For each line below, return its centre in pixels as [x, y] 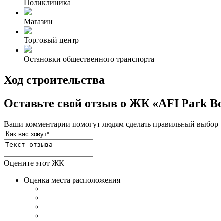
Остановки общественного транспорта [89, 59]
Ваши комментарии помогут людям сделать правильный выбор [111, 124]
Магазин [38, 22]
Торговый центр [51, 40]
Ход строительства [54, 80]
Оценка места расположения [72, 180]
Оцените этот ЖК [34, 163]
